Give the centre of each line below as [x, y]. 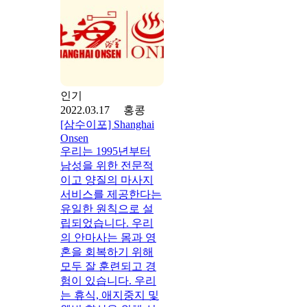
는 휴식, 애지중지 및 [110, 295]
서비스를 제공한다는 [111, 194]
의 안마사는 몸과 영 [108, 237]
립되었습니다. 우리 [107, 223]
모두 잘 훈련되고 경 [108, 266]
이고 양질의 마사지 [107, 180]
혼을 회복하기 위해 [107, 251]
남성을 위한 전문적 [107, 165]
